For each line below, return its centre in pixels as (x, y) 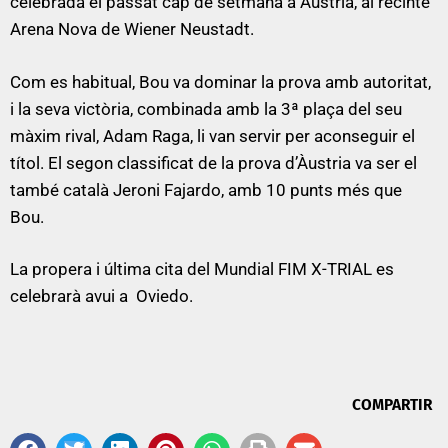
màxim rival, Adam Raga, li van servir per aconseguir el (212, 135)
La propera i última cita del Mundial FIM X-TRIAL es (202, 269)
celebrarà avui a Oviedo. (101, 296)
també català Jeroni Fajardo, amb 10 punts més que (206, 189)
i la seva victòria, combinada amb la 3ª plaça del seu (206, 108)
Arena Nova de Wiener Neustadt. (132, 29)
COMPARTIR (392, 404)
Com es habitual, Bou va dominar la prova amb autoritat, (220, 81)
